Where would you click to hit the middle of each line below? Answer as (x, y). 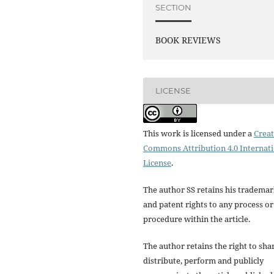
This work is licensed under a (198, 133)
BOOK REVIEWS (188, 40)
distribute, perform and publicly (203, 260)
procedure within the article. (197, 219)
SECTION (174, 7)
